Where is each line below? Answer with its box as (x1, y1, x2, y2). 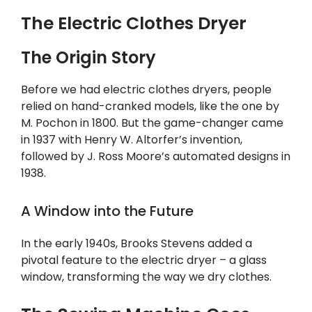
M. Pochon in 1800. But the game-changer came (21, 115, 283, 132)
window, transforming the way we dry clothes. (21, 269, 272, 286)
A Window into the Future (21, 201, 194, 221)
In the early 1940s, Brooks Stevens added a (21, 235, 252, 252)
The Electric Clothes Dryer (21, 11, 247, 36)
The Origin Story (21, 46, 156, 70)
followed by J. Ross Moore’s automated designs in (21, 148, 290, 165)
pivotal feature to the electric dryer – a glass (21, 252, 267, 269)
